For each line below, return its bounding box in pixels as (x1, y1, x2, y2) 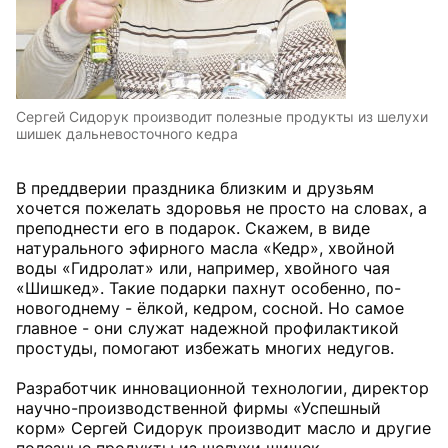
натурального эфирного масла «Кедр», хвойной (16, 238, 395, 258)
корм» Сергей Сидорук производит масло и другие (16, 418, 431, 438)
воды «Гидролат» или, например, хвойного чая (16, 258, 390, 278)
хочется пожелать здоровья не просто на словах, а (16, 198, 427, 218)
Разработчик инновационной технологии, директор (16, 378, 429, 398)
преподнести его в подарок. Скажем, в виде (16, 218, 370, 238)
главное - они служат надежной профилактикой (16, 318, 399, 338)
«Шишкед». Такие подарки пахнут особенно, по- (16, 278, 401, 298)
